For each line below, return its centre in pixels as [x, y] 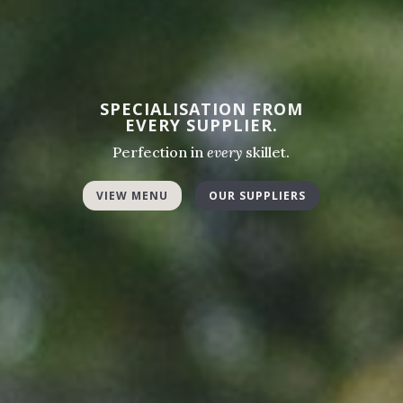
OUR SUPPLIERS [258, 195]
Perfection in [160, 152]
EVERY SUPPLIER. [201, 125]
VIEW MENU [133, 195]
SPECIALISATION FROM [201, 108]
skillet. [266, 152]
